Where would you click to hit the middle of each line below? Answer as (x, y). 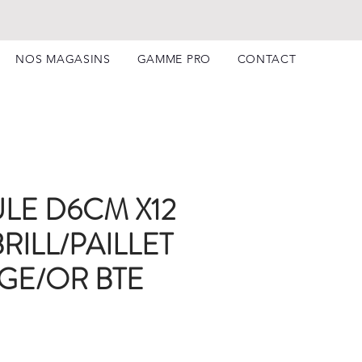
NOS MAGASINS (63, 59)
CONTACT (267, 59)
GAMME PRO (174, 59)
